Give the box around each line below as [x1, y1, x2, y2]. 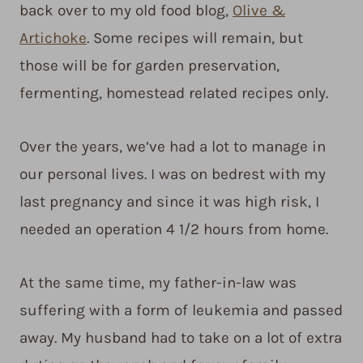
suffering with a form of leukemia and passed [19, 301, 343, 320]
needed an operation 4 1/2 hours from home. [19, 220, 328, 239]
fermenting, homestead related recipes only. [19, 84, 328, 103]
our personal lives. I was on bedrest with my [19, 165, 326, 184]
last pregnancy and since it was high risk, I [19, 193, 319, 211]
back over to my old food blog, [19, 2, 233, 20]
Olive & [233, 2, 285, 20]
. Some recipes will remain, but [87, 29, 303, 48]
